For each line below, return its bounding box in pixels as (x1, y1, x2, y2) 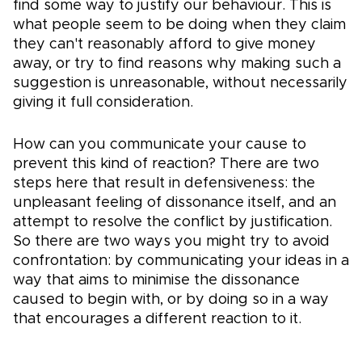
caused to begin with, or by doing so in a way (13, 293, 329, 308)
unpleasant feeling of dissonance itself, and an (13, 196, 336, 211)
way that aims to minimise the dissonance (13, 273, 300, 288)
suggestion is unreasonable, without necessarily (13, 76, 347, 91)
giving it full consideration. (13, 95, 193, 111)
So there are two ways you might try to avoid (13, 234, 330, 250)
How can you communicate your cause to (13, 137, 306, 153)
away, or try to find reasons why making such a (13, 57, 341, 72)
